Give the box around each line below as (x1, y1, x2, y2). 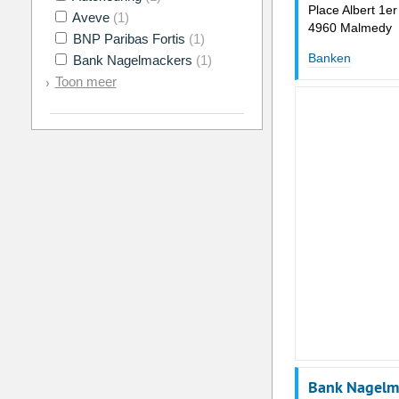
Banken (307, 51, 351, 66)
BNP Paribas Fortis (69, 31, 189, 47)
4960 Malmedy (307, 20, 392, 36)
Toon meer (54, 74, 117, 90)
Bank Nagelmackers (69, 53, 196, 69)
